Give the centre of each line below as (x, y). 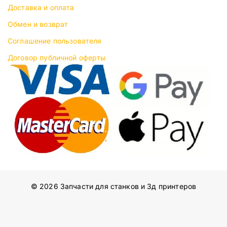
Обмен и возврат (38, 24)
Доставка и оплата (41, 7)
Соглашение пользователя (55, 41)
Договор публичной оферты (57, 58)
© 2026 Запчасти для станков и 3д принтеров (113, 186)
